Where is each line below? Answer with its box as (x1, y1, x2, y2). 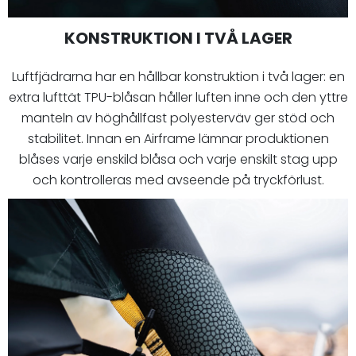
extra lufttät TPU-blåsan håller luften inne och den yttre (8, 88, 348, 107)
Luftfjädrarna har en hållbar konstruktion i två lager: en (11, 68, 345, 87)
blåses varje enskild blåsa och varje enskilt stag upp (18, 150, 338, 169)
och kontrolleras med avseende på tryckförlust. (32, 171, 324, 190)
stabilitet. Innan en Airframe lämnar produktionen (27, 130, 329, 149)
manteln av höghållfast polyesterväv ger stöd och (21, 109, 335, 128)
